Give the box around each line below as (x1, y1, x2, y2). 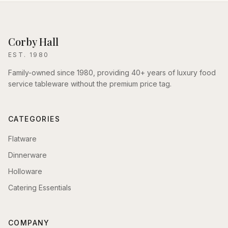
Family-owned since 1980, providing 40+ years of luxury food (8, 68, 216, 77)
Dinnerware (8, 151, 47, 159)
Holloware (8, 167, 42, 176)
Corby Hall (8, 35, 59, 48)
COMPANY (8, 218, 50, 227)
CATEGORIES (8, 115, 60, 123)
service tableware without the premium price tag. (8, 79, 172, 88)
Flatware (8, 134, 37, 143)
